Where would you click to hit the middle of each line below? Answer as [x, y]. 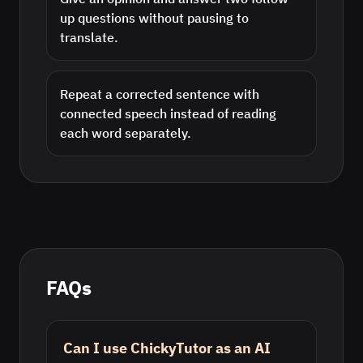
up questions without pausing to [154, 18]
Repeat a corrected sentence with [160, 94]
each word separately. [126, 133]
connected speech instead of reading [168, 113]
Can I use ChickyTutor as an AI [167, 348]
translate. [89, 37]
